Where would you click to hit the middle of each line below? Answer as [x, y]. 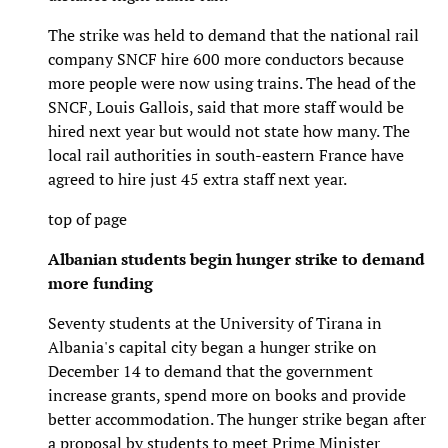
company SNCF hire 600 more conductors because [226, 58]
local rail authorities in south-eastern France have [226, 154]
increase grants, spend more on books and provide [227, 394]
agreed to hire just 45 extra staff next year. [197, 178]
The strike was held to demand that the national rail [233, 34]
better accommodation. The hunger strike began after [237, 418]
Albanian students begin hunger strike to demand [236, 258]
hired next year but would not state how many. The [229, 130]
